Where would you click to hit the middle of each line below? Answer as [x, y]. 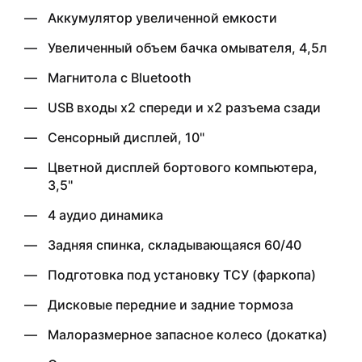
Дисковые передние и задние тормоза [170, 304]
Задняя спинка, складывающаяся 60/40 [175, 244]
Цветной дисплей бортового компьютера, [183, 167]
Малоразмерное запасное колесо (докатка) [187, 334]
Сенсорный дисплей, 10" [126, 137]
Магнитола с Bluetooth [120, 77]
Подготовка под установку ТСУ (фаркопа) [182, 274]
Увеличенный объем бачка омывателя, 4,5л [187, 47]
